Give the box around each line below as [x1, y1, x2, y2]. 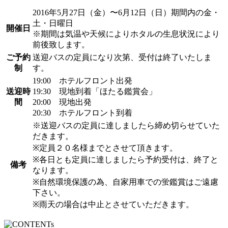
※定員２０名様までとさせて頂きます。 [33, 143, 178, 152]
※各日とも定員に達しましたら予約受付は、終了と [33, 155, 218, 164]
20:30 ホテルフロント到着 [33, 108, 132, 117]
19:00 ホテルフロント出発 [33, 76, 132, 85]
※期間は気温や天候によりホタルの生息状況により [33, 29, 220, 38]
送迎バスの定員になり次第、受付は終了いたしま [33, 52, 212, 62]
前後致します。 [33, 40, 90, 49]
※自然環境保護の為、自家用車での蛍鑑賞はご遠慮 [33, 177, 218, 186]
